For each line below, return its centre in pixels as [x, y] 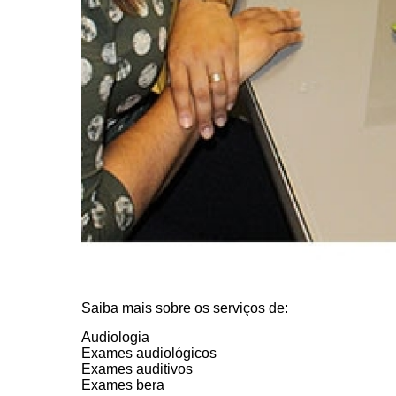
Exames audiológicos [149, 353]
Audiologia [115, 337]
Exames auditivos [137, 369]
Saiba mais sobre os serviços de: [185, 308]
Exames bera [123, 385]
